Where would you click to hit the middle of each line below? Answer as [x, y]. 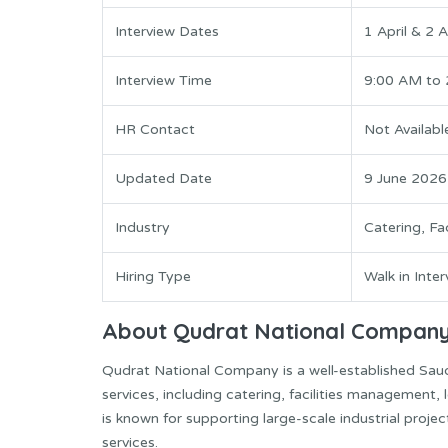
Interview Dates [167, 31]
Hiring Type [153, 276]
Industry [142, 227]
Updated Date [163, 178]
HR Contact [155, 129]
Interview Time [163, 80]
